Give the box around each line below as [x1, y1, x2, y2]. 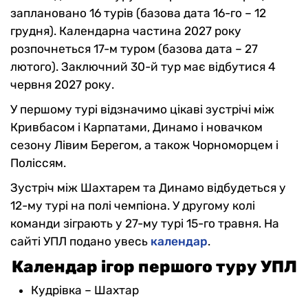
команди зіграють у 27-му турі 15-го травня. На [10, 217, 279, 230]
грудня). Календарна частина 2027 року [10, 24, 241, 38]
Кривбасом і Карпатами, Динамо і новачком [10, 120, 263, 134]
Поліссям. [10, 156, 66, 170]
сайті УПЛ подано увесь [10, 234, 151, 248]
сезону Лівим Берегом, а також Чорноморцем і [10, 138, 278, 152]
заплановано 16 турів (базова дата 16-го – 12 [10, 6, 266, 20]
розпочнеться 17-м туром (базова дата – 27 [10, 42, 258, 56]
